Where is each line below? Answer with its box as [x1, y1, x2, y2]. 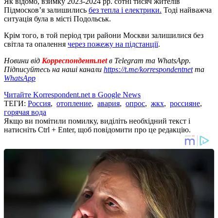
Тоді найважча [162, 5, 212, 14]
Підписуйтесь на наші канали [4, 65, 104, 73]
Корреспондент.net [40, 56, 109, 65]
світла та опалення [4, 39, 68, 48]
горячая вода [4, 108, 46, 116]
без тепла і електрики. [89, 5, 162, 14]
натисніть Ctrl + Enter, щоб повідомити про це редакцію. [4, 125, 191, 134]
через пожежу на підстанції [68, 39, 158, 48]
